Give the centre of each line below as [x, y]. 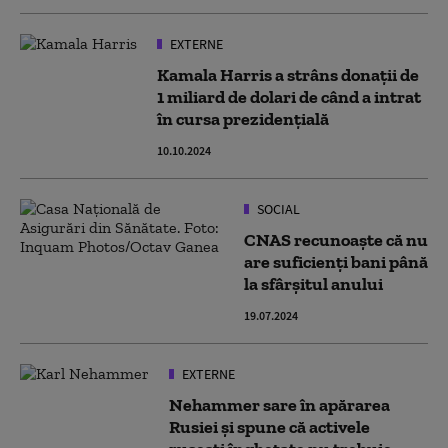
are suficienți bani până [336, 262]
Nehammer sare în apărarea [279, 405]
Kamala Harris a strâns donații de [288, 75]
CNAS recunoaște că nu [336, 240]
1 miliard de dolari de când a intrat [289, 97]
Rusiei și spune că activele [269, 427]
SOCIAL [277, 209]
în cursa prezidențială [243, 119]
